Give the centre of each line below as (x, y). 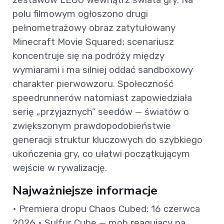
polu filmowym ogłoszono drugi (80, 14)
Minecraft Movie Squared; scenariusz (93, 42)
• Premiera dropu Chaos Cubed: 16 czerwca (106, 209)
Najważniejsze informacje (85, 191)
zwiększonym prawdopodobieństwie (92, 126)
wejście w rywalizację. (60, 168)
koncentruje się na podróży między (88, 56)
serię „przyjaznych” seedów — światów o (101, 112)
